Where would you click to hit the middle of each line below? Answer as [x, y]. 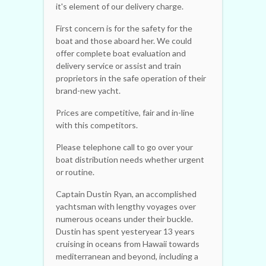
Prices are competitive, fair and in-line [125, 112]
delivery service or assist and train [118, 65]
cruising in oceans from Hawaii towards [128, 243]
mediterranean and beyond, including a [127, 256]
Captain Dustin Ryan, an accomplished [126, 194]
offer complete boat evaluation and [121, 53]
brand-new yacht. [88, 90]
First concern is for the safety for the [124, 28]
